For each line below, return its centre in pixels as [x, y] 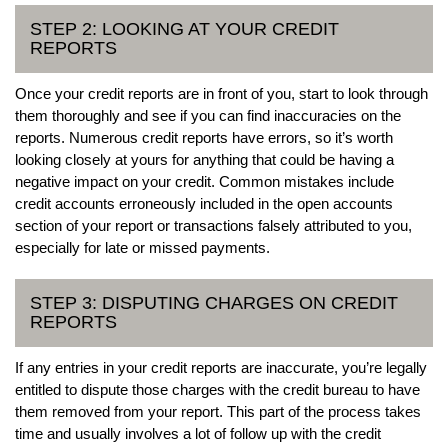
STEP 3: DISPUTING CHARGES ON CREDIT [214, 302]
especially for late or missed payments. [142, 247]
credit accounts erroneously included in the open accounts [204, 203]
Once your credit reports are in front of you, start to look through [221, 93]
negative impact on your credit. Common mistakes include [204, 181]
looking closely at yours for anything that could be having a [204, 159]
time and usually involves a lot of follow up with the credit [198, 433]
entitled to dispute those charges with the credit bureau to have [217, 389]
